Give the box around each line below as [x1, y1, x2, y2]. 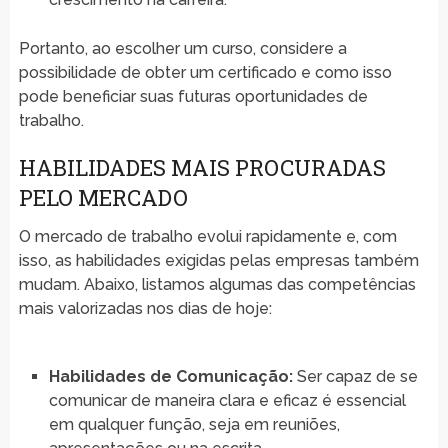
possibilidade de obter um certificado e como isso [18, 63, 392, 83]
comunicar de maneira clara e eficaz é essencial [48, 391, 406, 411]
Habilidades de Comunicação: [48, 367, 293, 387]
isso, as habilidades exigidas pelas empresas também [18, 251, 419, 271]
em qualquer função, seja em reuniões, [48, 415, 340, 435]
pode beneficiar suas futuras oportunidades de [18, 87, 368, 107]
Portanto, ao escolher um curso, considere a [18, 39, 347, 59]
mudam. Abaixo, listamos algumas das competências [18, 275, 416, 295]
